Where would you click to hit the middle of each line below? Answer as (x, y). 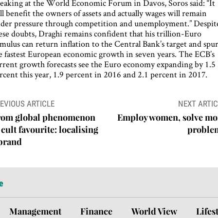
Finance (96, 211)
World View (154, 211)
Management (35, 211)
